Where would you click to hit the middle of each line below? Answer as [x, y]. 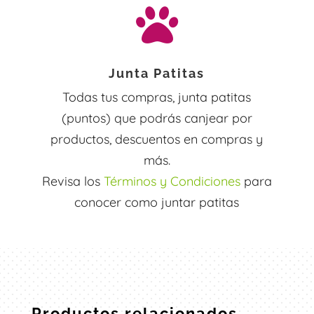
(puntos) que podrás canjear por [157, 118]
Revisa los [73, 182]
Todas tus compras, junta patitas [157, 97]
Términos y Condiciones [172, 182]
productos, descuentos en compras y [157, 139]
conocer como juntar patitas [157, 203]
